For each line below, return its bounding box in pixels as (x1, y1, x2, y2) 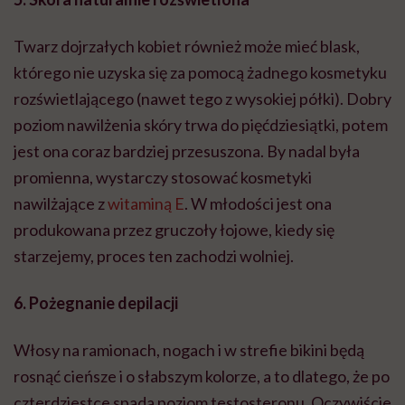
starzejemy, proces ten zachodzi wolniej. (14, 246, 294, 267)
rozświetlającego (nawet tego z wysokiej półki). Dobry (14, 89, 391, 109)
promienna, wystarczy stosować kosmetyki (14, 167, 312, 188)
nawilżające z (14, 193, 108, 214)
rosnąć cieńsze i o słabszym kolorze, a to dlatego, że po (14, 366, 390, 387)
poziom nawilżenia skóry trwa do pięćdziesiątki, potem (14, 115, 388, 136)
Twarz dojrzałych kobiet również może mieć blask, (14, 36, 360, 57)
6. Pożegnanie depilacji (14, 293, 178, 314)
